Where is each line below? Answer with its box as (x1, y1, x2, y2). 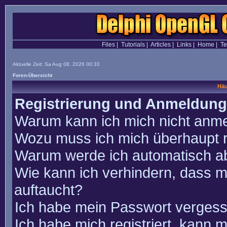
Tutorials (121, 41, 145, 48)
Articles (150, 41, 171, 48)
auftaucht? (14, 181, 83, 198)
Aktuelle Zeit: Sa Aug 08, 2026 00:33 (13, 61, 100, 67)
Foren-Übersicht (13, 72, 52, 78)
